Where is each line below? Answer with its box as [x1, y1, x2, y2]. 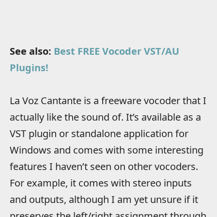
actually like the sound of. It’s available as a [10, 110, 201, 124]
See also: [10, 44, 54, 58]
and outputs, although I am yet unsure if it [10, 192, 198, 206]
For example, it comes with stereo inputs [10, 176, 192, 189]
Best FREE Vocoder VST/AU [54, 44, 179, 58]
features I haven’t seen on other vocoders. [10, 159, 198, 173]
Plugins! [10, 61, 48, 74]
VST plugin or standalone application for [10, 126, 188, 140]
